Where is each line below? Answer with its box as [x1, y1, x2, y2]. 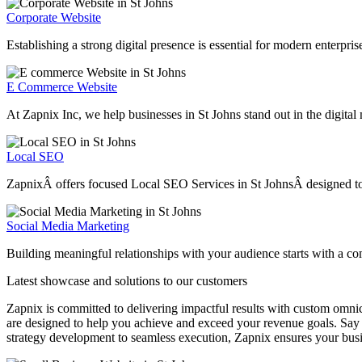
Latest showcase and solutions [6, 274, 163, 288]
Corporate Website [6, 11, 101, 25]
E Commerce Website [6, 80, 117, 95]
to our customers [163, 274, 247, 288]
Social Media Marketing [6, 219, 129, 234]
